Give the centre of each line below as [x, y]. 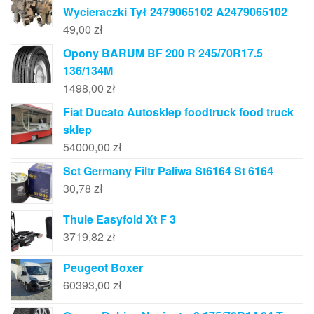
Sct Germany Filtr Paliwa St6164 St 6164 [168, 171]
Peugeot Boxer [103, 268]
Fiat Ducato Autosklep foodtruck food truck [178, 112]
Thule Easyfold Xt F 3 [120, 219]
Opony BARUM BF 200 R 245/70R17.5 [163, 53]
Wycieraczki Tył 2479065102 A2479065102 [175, 12]
